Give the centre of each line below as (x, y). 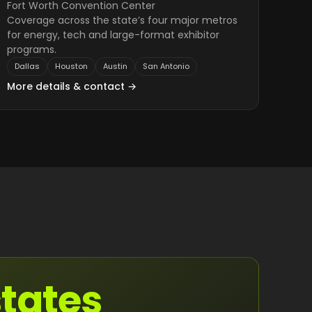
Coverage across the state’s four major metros (122, 20)
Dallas (27, 66)
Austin (115, 66)
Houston (71, 66)
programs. (31, 49)
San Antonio (166, 66)
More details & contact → (71, 86)
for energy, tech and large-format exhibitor (113, 35)
